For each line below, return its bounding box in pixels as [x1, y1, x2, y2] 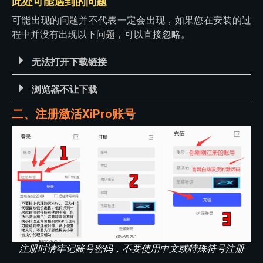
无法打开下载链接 [32, 56, 107, 68]
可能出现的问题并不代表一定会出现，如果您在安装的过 [12, 15, 251, 26]
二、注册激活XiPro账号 [12, 107, 136, 122]
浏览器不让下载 [32, 84, 97, 96]
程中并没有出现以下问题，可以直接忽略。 [12, 29, 190, 41]
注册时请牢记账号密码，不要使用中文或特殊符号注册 [19, 243, 244, 255]
